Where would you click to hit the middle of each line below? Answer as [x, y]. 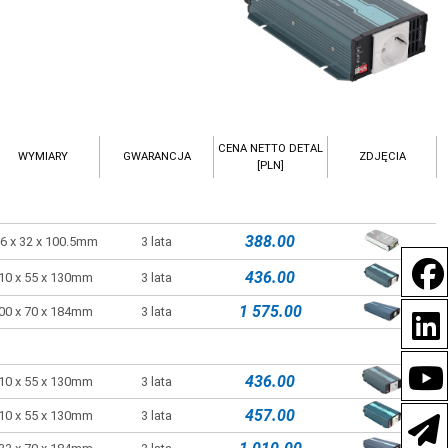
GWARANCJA [156, 157]
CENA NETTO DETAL [271, 149]
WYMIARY [42, 157]
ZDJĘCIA [382, 157]
